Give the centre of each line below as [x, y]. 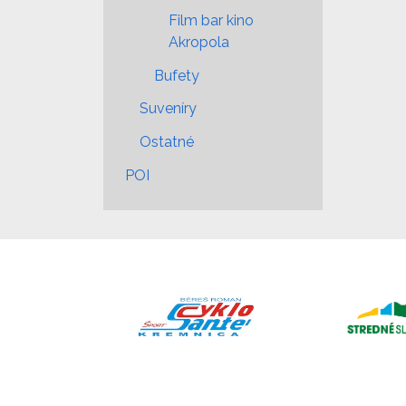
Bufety [177, 75]
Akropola [199, 42]
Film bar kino [211, 20]
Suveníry [168, 109]
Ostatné [167, 142]
